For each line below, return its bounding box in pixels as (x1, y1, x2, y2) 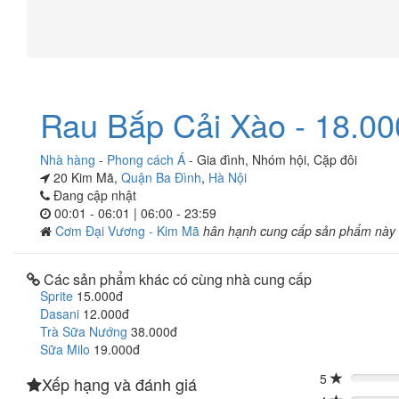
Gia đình (197, 151, 245, 168)
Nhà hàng (40, 151, 95, 168)
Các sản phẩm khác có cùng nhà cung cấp (40, 269, 312, 289)
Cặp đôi (313, 151, 357, 168)
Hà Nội (208, 168, 247, 186)
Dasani (40, 305, 79, 322)
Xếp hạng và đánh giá (42, 372, 197, 395)
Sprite (40, 287, 73, 305)
